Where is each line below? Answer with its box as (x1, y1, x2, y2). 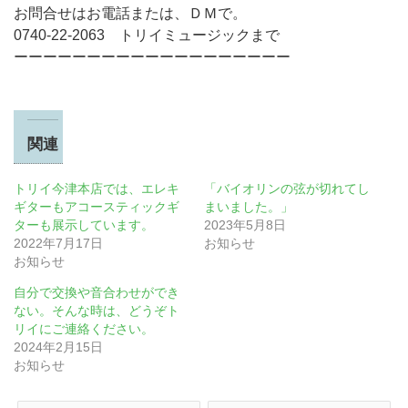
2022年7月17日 (14, 235, 103, 250)
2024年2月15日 (14, 339, 103, 354)
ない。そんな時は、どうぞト (14, 302, 179, 318)
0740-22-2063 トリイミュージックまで (14, 27, 280, 43)
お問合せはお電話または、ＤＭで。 (14, 5, 247, 21)
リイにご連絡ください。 (14, 321, 154, 336)
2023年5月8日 (204, 217, 286, 232)
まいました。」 (204, 199, 293, 214)
